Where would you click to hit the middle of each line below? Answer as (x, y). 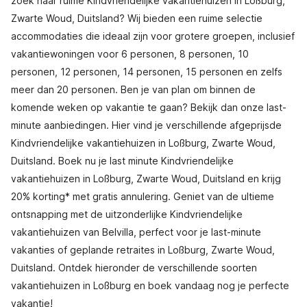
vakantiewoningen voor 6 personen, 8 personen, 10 (130, 54)
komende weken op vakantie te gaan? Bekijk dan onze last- (149, 107)
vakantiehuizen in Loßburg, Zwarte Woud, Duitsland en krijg (146, 179)
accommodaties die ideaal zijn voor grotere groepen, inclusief (153, 36)
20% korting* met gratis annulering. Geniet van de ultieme (143, 196)
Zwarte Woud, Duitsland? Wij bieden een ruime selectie (137, 18)
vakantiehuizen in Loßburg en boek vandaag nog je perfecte (150, 285)
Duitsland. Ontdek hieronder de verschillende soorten (134, 268)
